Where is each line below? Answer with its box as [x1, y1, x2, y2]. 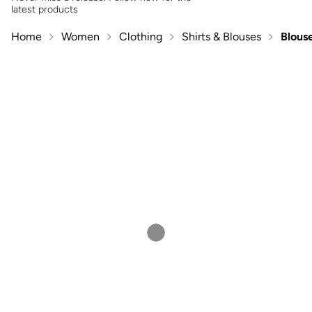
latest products [11, 3, 78, 15]
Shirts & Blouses [182, 29, 261, 43]
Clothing [119, 29, 162, 43]
